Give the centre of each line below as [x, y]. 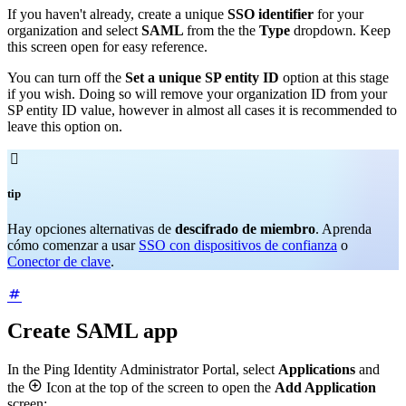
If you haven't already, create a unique [117, 14]
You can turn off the [66, 78]
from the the [223, 31]
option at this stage [336, 78]
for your [340, 14]
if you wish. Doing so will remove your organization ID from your [197, 94]
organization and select [74, 31]
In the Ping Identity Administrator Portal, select [143, 370]
